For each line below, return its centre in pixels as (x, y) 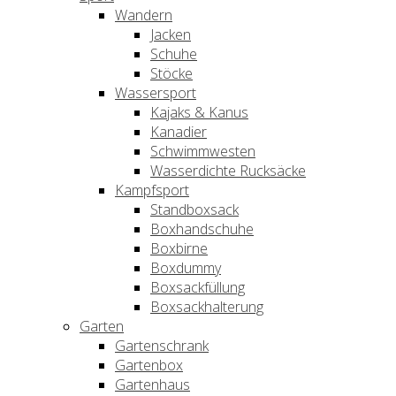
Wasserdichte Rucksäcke (228, 170)
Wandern (144, 15)
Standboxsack (194, 209)
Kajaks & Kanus (199, 112)
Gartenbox (149, 365)
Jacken (171, 34)
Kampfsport (152, 190)
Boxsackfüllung (198, 287)
